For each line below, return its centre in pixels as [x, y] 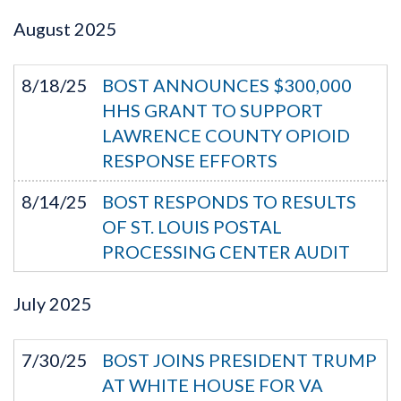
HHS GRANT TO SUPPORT [213, 110]
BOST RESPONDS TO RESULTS [229, 201]
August [42, 29]
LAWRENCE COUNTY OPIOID [226, 135]
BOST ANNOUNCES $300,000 [227, 85]
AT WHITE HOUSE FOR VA [213, 385]
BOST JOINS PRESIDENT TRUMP [239, 360]
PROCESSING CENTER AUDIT [226, 252]
